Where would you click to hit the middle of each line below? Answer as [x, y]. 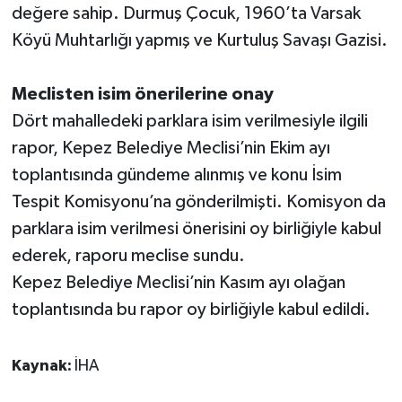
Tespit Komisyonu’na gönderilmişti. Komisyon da [198, 201]
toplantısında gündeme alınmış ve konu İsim [176, 175]
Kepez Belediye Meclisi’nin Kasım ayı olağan [178, 282]
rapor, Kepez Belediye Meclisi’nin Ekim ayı [170, 148]
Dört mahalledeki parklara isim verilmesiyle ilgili [189, 121]
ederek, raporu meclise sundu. [128, 255]
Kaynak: [43, 366]
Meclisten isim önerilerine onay [142, 94]
